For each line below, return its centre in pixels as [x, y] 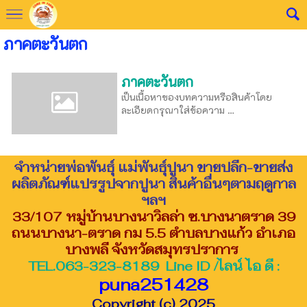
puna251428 [153, 284]
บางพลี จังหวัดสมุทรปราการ [152, 249]
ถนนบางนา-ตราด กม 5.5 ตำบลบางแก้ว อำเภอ [153, 233]
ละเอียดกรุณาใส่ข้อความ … [178, 110]
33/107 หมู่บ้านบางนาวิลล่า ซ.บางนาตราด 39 [153, 216]
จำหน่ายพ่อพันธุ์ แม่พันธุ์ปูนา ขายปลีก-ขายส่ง [153, 167]
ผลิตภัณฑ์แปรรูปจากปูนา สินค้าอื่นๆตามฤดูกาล [153, 183]
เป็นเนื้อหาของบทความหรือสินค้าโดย [197, 97]
